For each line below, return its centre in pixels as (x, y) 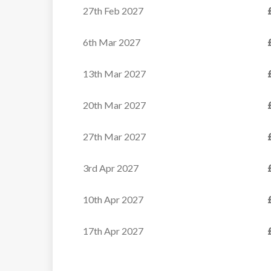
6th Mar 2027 (112, 42)
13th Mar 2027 (114, 73)
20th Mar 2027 (114, 105)
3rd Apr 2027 (111, 168)
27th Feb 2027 (113, 11)
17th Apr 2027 (113, 231)
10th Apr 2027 (113, 199)
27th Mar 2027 (114, 136)
